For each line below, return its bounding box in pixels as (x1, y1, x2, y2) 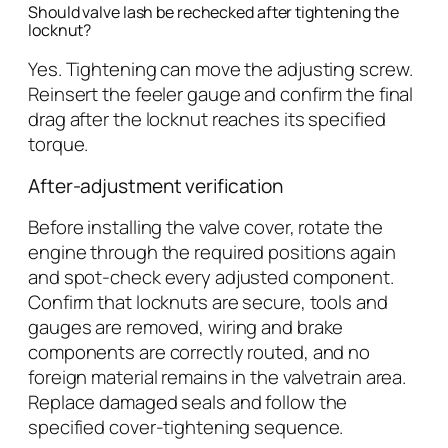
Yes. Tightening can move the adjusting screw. (28, 56, 413, 83)
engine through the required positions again (28, 239, 396, 266)
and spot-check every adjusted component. (28, 264, 394, 291)
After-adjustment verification (28, 172, 284, 199)
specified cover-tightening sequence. (28, 414, 344, 441)
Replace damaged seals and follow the (28, 389, 348, 416)
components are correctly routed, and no (28, 339, 371, 366)
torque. (28, 131, 89, 158)
